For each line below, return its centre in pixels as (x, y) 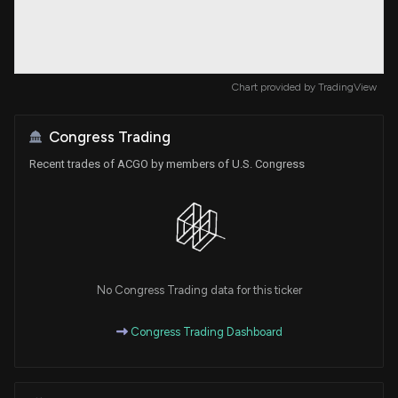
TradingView (347, 87)
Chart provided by (275, 87)
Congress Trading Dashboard (205, 331)
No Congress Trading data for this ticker (199, 290)
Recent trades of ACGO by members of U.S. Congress (167, 163)
